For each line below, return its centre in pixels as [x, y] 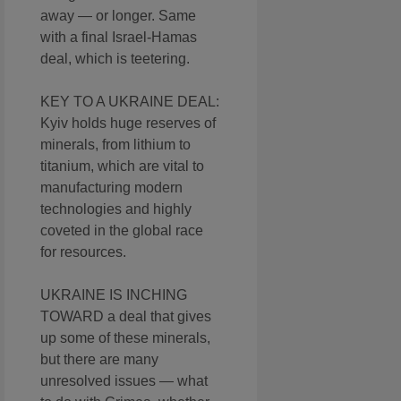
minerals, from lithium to [115, 145]
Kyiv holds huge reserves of [128, 124]
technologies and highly [116, 209]
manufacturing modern [111, 188]
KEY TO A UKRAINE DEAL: [130, 102]
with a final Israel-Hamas [119, 38]
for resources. [83, 252]
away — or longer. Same [118, 16]
